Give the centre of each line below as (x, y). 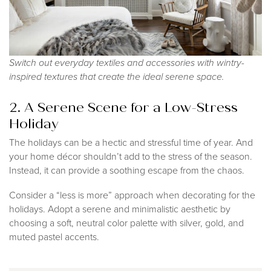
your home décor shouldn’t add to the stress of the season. (131, 157)
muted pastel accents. (54, 237)
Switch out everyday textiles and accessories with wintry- (127, 63)
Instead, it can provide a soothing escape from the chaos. (127, 171)
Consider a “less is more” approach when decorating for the (132, 195)
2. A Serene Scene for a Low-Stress (123, 108)
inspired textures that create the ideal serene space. (117, 77)
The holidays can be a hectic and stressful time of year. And (131, 143)
